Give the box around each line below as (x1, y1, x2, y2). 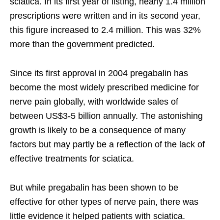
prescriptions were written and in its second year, (10, 10, 200, 21)
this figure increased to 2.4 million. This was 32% (10, 25, 201, 35)
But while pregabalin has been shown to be (10, 182, 178, 192)
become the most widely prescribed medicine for (10, 82, 199, 92)
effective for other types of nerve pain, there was (10, 196, 198, 207)
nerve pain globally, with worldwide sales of (10, 96, 178, 107)
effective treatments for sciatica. (10, 153, 134, 164)
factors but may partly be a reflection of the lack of (10, 139, 205, 149)
